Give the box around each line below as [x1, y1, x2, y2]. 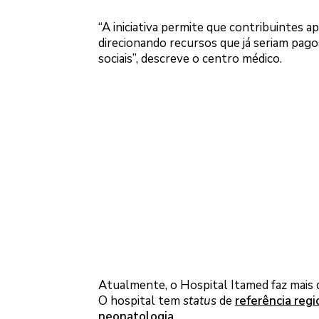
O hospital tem [98, 292, 183, 309]
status [182, 292, 216, 309]
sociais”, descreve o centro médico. [98, 51, 282, 68]
